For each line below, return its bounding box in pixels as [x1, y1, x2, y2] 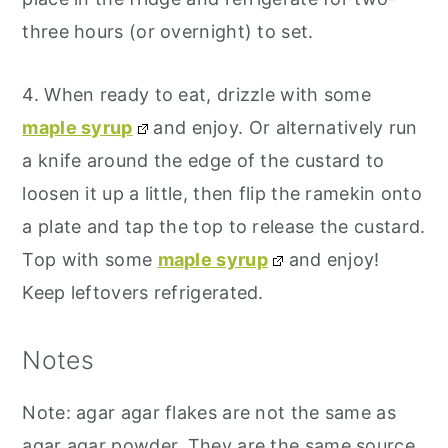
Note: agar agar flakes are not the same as [22, 402, 396, 424]
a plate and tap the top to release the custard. [22, 216, 426, 238]
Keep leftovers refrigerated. [22, 282, 264, 304]
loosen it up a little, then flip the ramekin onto [22, 183, 423, 205]
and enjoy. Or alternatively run [148, 117, 418, 139]
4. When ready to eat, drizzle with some [22, 84, 372, 106]
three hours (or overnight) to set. [22, 21, 314, 43]
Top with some [22, 249, 158, 271]
